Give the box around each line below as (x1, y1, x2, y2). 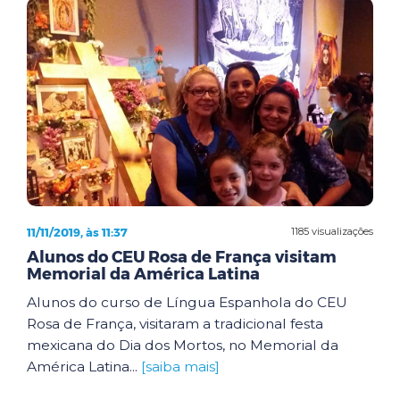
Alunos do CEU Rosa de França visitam (27, 246, 337, 267)
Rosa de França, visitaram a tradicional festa (27, 314, 323, 332)
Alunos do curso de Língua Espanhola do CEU (27, 293, 347, 311)
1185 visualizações (291, 225, 373, 237)
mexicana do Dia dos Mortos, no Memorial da (27, 336, 338, 354)
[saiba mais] (141, 357, 220, 375)
